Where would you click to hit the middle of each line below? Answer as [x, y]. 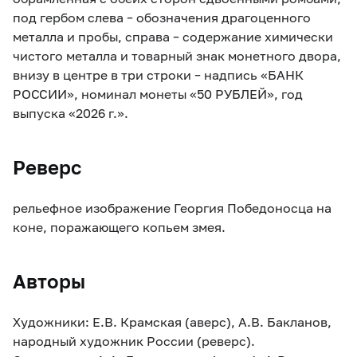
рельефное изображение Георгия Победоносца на [172, 207]
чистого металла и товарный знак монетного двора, [177, 55]
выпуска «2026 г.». [71, 112]
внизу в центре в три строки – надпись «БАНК [158, 74]
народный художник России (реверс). [134, 340]
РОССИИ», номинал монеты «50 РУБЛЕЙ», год [158, 93]
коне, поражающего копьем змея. [119, 226]
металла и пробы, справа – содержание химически [173, 36]
